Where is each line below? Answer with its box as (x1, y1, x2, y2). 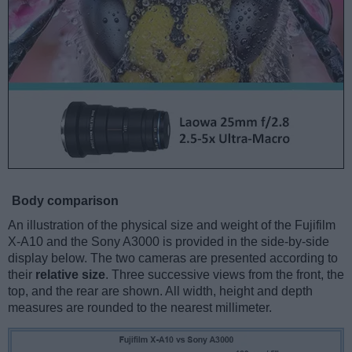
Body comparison (12, 194, 119, 208)
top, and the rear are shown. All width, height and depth (8, 284, 313, 299)
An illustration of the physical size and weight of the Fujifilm (8, 218, 335, 233)
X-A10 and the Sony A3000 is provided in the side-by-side (8, 235, 329, 249)
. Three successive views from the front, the (105, 268, 344, 282)
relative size (35, 268, 105, 282)
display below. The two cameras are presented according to (8, 251, 338, 266)
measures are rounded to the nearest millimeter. (8, 301, 272, 315)
